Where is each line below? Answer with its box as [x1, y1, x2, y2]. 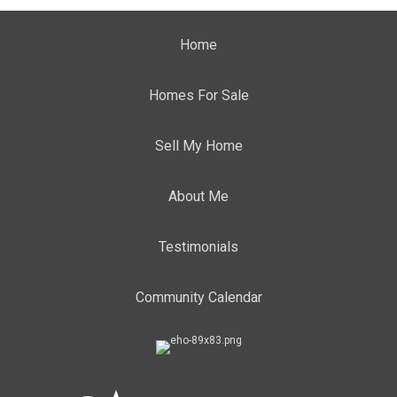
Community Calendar [135, 289, 262, 306]
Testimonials [159, 238, 238, 255]
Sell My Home [154, 137, 243, 154]
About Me [168, 188, 229, 205]
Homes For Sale [148, 87, 249, 104]
